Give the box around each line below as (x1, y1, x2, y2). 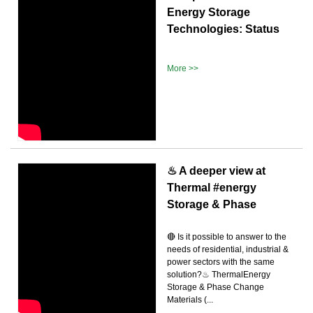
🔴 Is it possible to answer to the (167, 231, 286, 242)
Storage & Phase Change (167, 282, 264, 292)
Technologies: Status (167, 22, 279, 35)
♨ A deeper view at (167, 164, 265, 177)
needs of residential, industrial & (167, 244, 289, 254)
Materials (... (167, 294, 213, 305)
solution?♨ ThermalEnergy (167, 269, 270, 279)
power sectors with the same (167, 256, 275, 267)
